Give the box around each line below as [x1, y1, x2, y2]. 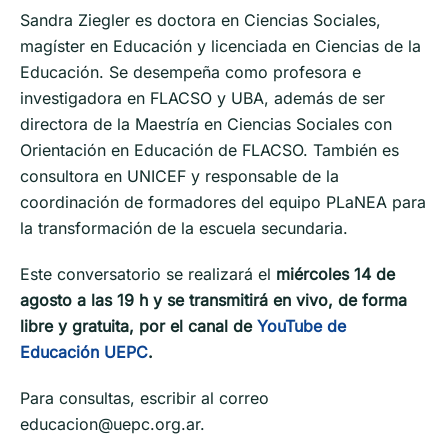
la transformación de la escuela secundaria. [20, 217, 353, 238]
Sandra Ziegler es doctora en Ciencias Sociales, [20, 9, 381, 30]
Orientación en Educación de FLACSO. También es [20, 139, 399, 160]
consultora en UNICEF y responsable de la [20, 165, 339, 186]
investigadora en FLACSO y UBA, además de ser [20, 87, 385, 108]
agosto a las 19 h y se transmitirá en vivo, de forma [20, 289, 407, 310]
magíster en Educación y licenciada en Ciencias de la [20, 35, 421, 56]
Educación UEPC [20, 341, 148, 362]
